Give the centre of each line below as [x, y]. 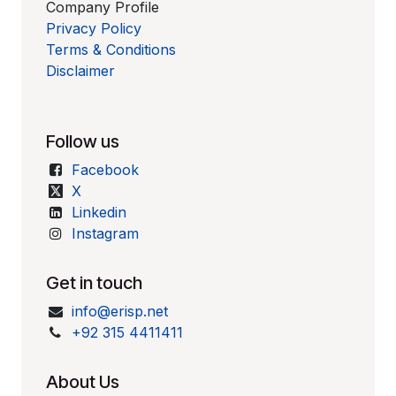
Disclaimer [81, 71]
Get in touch [95, 283]
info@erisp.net [119, 311]
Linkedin [99, 212]
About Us [83, 382]
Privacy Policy [94, 28]
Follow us [83, 141]
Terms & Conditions [111, 49]
